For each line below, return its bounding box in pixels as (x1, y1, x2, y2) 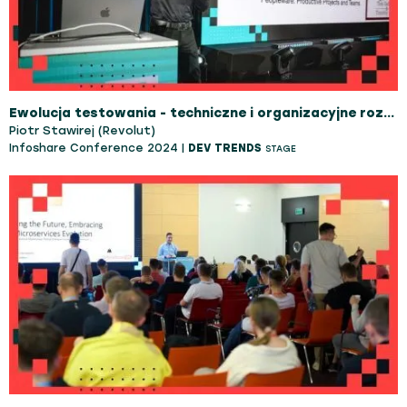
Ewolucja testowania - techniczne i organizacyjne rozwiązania (383, 105, 394, 121)
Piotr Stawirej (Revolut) (9, 124, 155, 137)
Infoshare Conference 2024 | (9, 142, 188, 154)
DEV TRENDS (188, 142, 262, 154)
